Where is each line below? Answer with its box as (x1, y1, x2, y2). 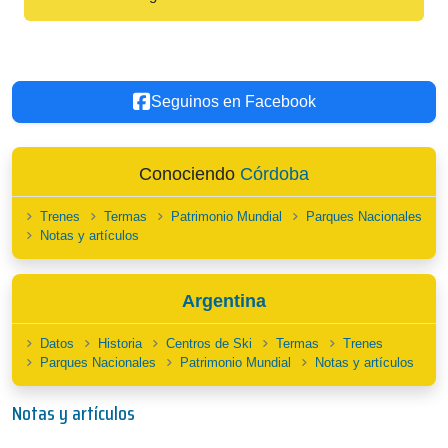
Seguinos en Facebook (150, 93, 316, 110)
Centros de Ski (166, 336, 252, 351)
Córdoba (240, 164, 309, 184)
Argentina (182, 291, 266, 311)
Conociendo (139, 164, 240, 184)
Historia (98, 336, 142, 351)
